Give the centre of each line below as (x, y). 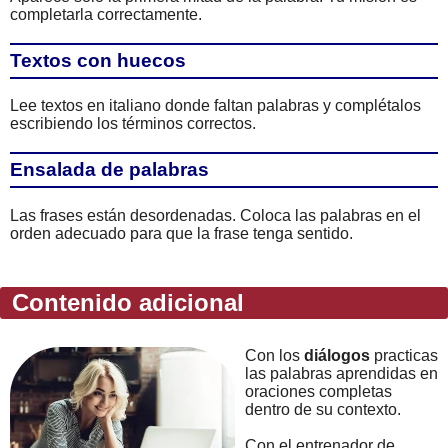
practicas (404, 355)
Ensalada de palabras (109, 170)
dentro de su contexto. (323, 409)
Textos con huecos (98, 60)
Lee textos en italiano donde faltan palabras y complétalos (215, 106)
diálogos (337, 355)
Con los (274, 355)
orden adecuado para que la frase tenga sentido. (181, 233)
